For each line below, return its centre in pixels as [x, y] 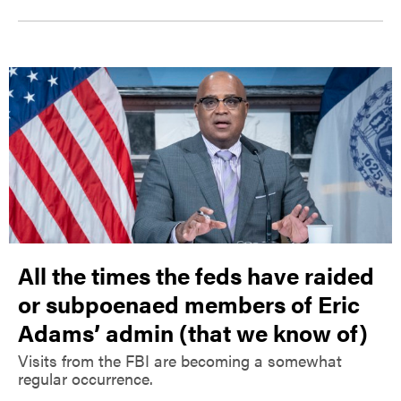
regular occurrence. [85, 378]
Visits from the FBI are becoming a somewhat [180, 360]
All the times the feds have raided [196, 275]
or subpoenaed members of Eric [189, 303]
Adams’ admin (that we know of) [193, 332]
